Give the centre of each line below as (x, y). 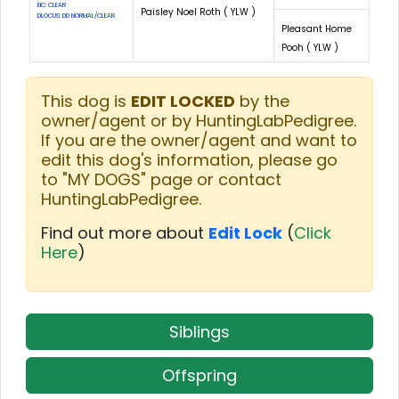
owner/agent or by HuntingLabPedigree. (199, 120)
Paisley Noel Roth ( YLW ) (198, 12)
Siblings (199, 331)
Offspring (199, 375)
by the (262, 101)
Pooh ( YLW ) (310, 47)
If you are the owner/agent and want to (199, 140)
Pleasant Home (317, 28)
